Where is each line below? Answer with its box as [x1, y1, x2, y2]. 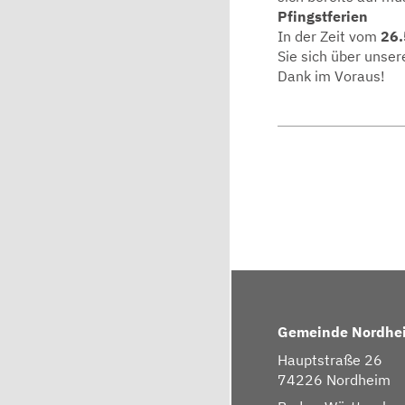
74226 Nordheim [278, 370, 391, 389]
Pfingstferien [278, 6, 368, 25]
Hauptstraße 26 [278, 350, 382, 369]
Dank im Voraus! [278, 66, 385, 85]
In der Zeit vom [278, 26, 377, 45]
